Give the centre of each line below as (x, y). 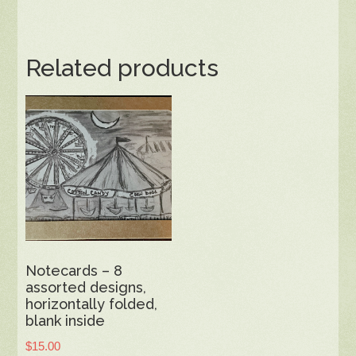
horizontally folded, (92, 304)
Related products (122, 68)
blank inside (66, 321)
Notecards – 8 (74, 271)
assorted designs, (86, 288)
